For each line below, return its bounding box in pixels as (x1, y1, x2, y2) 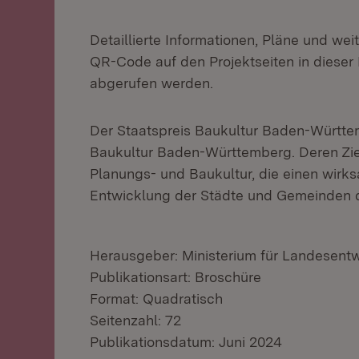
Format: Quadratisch (90, 290, 223, 307)
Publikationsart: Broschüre (90, 268, 261, 285)
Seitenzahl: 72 (90, 312, 181, 329)
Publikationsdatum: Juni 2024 (90, 333, 282, 350)
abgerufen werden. (90, 75, 213, 91)
